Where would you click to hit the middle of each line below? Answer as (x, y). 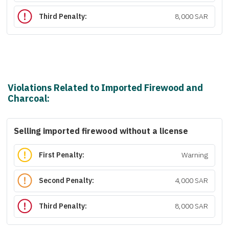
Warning (194, 155)
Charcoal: (29, 98)
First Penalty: (62, 155)
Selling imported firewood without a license (101, 131)
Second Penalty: (67, 181)
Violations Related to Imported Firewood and (105, 88)
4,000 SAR (191, 181)
